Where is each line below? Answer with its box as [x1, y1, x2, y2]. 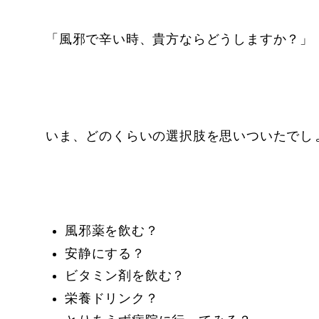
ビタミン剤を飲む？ [65, 268, 186, 283]
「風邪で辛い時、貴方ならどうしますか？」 [46, 32, 313, 46]
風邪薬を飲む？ [65, 224, 159, 238]
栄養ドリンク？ [65, 291, 159, 305]
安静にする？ [65, 246, 145, 261]
